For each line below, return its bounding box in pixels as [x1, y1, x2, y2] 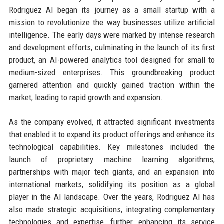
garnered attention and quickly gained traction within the [8, 79, 215, 90]
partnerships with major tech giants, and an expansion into [8, 166, 215, 177]
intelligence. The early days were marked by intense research [8, 29, 215, 40]
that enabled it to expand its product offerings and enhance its [8, 129, 215, 139]
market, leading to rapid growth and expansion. [8, 92, 163, 102]
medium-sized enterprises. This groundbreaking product [8, 67, 215, 77]
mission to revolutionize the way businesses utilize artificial [8, 17, 215, 27]
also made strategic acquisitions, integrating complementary [8, 204, 215, 214]
